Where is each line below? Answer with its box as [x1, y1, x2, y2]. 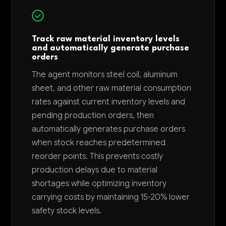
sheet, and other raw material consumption [32, 83, 192, 93]
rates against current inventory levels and [32, 96, 186, 107]
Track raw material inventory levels [32, 35, 180, 43]
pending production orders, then [32, 110, 154, 121]
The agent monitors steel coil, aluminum [32, 69, 178, 80]
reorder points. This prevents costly [32, 151, 163, 161]
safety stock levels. [32, 205, 102, 216]
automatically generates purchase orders [32, 124, 186, 134]
